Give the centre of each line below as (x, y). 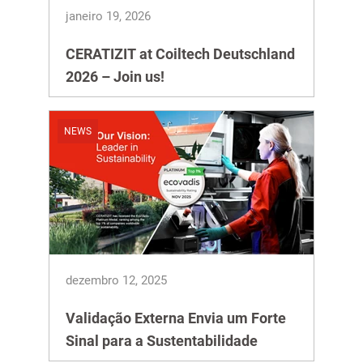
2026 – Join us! (115, 77)
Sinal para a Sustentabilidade (162, 341)
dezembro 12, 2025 (116, 280)
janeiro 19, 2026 (108, 16)
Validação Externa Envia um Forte (176, 318)
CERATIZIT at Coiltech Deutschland (180, 54)
